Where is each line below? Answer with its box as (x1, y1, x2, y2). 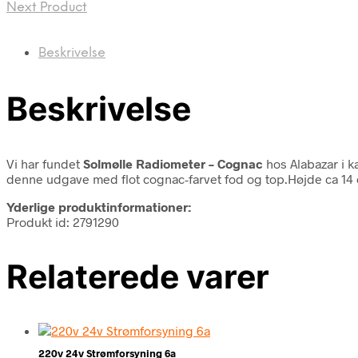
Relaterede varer (6, 256, 269, 296)
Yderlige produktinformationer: (6, 198, 191, 214)
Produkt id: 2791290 (6, 213, 119, 229)
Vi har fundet (6, 155, 83, 171)
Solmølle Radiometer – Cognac (83, 155, 263, 171)
